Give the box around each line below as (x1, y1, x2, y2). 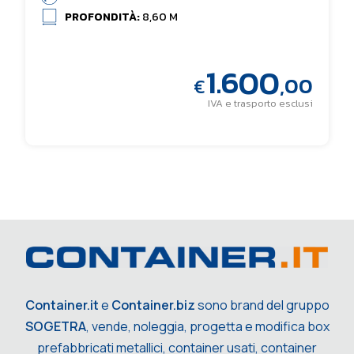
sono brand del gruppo (194, 296, 330, 314)
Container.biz (111, 296, 195, 314)
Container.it (24, 296, 99, 314)
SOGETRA (24, 317, 86, 335)
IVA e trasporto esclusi (208, 96, 313, 111)
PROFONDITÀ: (65, 9, 142, 26)
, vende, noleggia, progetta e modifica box (85, 317, 330, 335)
